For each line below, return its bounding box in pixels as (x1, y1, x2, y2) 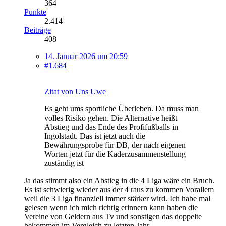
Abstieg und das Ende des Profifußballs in (44, 122, 178, 131)
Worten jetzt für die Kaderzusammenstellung (44, 149, 186, 158)
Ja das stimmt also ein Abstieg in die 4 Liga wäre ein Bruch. (24, 176, 214, 185)
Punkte (24, 7, 46, 16)
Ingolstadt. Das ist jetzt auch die (44, 131, 145, 140)
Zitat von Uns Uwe (44, 87, 106, 96)
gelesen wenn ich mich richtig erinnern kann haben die (24, 203, 198, 212)
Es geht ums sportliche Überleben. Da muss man (44, 104, 199, 113)
